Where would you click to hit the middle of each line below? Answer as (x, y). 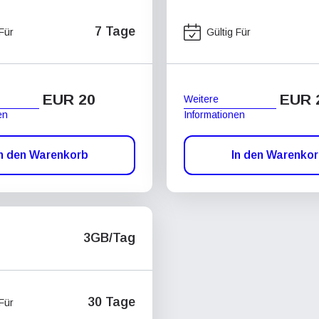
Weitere (201, 99)
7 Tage (115, 31)
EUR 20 (69, 99)
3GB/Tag (109, 238)
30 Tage (111, 302)
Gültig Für (229, 32)
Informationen (214, 114)
